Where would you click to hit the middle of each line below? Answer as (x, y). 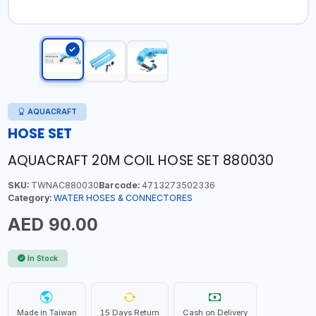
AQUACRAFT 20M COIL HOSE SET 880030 (141, 160)
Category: (29, 197)
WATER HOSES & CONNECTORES (123, 197)
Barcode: (119, 185)
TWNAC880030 (63, 185)
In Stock (43, 258)
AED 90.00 (53, 224)
